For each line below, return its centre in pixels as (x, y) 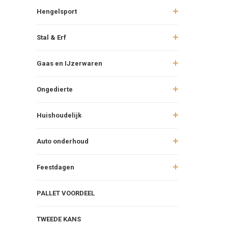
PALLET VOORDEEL (66, 193)
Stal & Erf (51, 37)
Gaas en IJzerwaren (69, 63)
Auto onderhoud (63, 141)
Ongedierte (55, 89)
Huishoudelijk (59, 115)
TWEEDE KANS (59, 219)
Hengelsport (57, 11)
